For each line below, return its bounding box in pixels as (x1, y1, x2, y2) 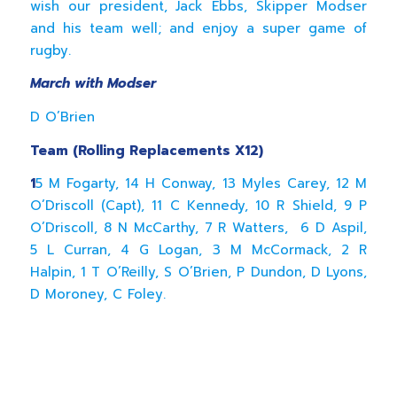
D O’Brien (29, 107, 95, 127)
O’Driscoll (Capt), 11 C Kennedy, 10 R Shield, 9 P (29, 196, 368, 216)
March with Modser (29, 74, 156, 94)
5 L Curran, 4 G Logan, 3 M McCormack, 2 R (29, 240, 368, 261)
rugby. (29, 40, 71, 60)
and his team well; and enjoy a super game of (29, 18, 368, 38)
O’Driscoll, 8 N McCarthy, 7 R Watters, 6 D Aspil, (29, 218, 368, 238)
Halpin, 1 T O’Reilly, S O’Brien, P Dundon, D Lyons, (29, 262, 368, 283)
